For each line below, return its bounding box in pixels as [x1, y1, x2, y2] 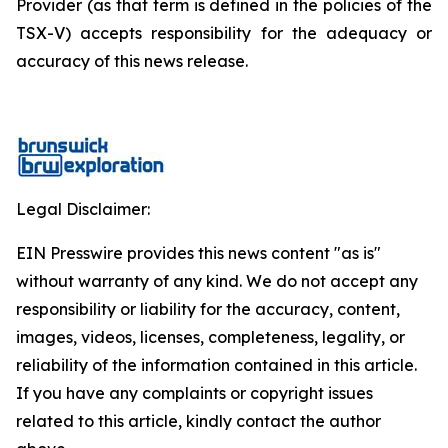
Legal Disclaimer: [16, 199, 150, 219]
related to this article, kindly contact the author [16, 411, 381, 431]
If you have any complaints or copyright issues [16, 383, 373, 403]
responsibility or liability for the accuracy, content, [16, 299, 400, 319]
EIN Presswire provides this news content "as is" [16, 243, 381, 263]
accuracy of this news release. [16, 51, 248, 71]
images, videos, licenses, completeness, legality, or [16, 327, 405, 347]
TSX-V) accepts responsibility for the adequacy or [16, 23, 432, 43]
